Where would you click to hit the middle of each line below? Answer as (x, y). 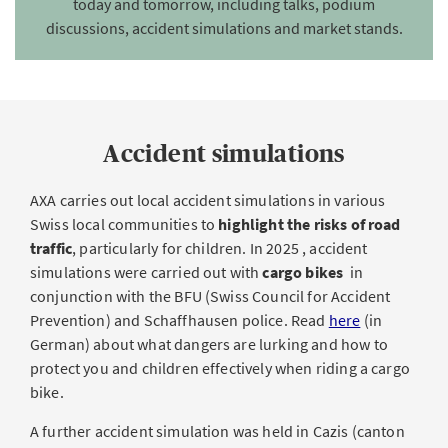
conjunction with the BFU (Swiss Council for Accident (210, 296)
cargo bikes (303, 272)
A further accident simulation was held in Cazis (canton (217, 431)
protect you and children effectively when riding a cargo (220, 368)
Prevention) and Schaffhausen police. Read (179, 320)
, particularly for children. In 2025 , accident (220, 248)
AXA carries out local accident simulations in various (208, 200)
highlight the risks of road (309, 224)
